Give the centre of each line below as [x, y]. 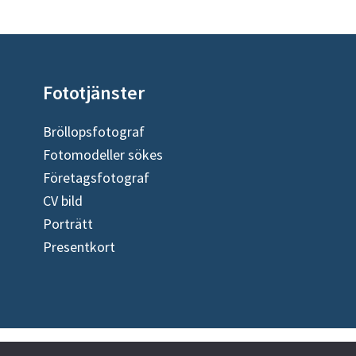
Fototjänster [94, 93]
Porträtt [68, 224]
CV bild [63, 201]
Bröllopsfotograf [94, 132]
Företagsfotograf [96, 178]
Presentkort [79, 247]
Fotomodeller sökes [103, 155]
